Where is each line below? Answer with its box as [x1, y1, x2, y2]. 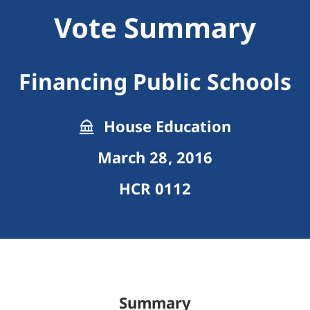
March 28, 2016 [98, 147, 212, 168]
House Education [99, 116, 232, 137]
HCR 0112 [119, 178, 191, 199]
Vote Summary [53, 8, 257, 47]
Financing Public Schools [18, 66, 292, 97]
